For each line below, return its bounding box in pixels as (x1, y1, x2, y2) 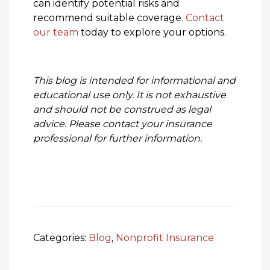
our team (33, 26, 78, 38)
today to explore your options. (78, 26, 226, 38)
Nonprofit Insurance (116, 231, 214, 243)
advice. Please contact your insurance (33, 118, 212, 130)
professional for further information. (33, 132, 202, 144)
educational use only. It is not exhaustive (33, 89, 226, 101)
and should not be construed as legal (33, 103, 211, 115)
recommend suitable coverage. (33, 11, 186, 24)
